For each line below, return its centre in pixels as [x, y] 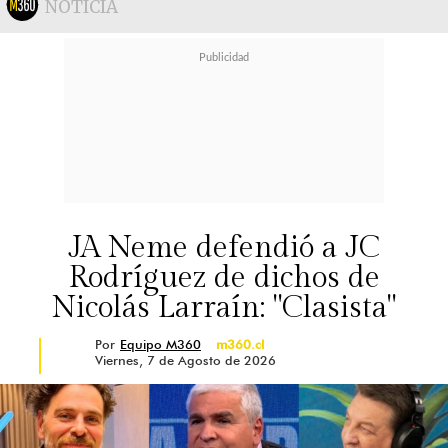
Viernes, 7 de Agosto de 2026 [185, 360]
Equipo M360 [160, 344]
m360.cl [240, 344]
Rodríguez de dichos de [224, 278]
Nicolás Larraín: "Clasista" [224, 308]
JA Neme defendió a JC [224, 248]
